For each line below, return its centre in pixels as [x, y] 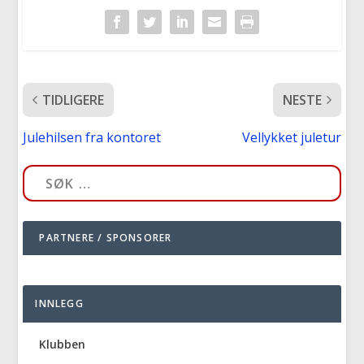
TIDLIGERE [74, 100]
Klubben [63, 344]
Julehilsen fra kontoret [92, 137]
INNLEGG [59, 304]
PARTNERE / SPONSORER [106, 238]
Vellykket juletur [291, 137]
